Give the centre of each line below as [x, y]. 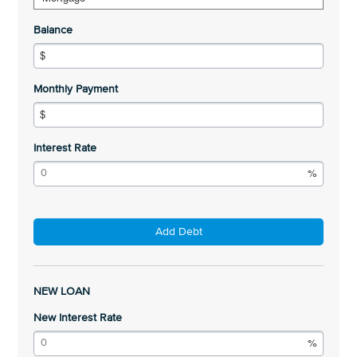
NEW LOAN [62, 292]
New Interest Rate [78, 318]
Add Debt [178, 232]
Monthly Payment [76, 89]
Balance [53, 30]
